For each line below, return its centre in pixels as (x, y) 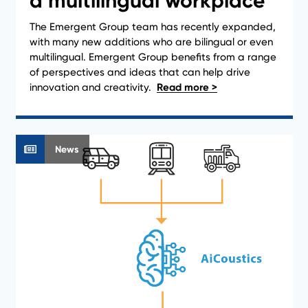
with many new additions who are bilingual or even (151, 42)
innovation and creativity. (91, 87)
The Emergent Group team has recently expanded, (152, 27)
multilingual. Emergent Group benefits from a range (153, 57)
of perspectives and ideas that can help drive (140, 72)
